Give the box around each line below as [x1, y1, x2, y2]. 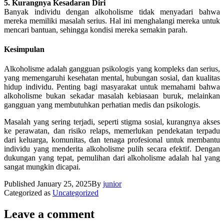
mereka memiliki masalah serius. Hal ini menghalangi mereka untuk [4, 16, 220, 25]
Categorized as [4, 188, 52, 197]
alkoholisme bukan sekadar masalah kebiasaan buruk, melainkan [4, 91, 220, 100]
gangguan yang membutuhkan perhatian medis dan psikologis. [4, 100, 200, 109]
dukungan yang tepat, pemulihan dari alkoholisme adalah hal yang [4, 153, 220, 162]
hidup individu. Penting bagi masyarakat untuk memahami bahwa [4, 82, 220, 91]
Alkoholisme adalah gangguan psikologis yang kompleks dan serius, [4, 64, 220, 73]
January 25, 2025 [37, 179, 91, 188]
